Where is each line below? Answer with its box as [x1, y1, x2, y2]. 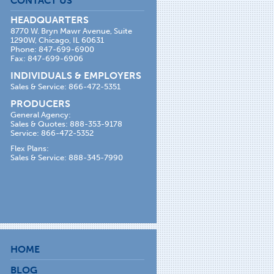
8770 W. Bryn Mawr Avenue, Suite [10, 26, 132, 35]
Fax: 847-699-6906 [10, 53, 83, 63]
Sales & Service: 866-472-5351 [10, 81, 120, 91]
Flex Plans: [10, 143, 49, 153]
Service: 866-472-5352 [10, 128, 94, 138]
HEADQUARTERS [10, 13, 89, 26]
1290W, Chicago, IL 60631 [10, 35, 104, 45]
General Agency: [10, 109, 71, 119]
